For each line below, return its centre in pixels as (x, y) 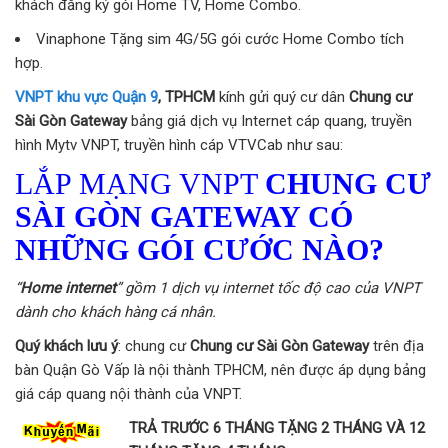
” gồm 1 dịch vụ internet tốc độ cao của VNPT (268, 287)
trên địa (398, 345)
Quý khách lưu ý (66, 345)
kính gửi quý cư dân (284, 96)
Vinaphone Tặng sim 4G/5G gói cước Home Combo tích (220, 38)
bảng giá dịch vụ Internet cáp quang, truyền (271, 120)
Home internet (68, 287)
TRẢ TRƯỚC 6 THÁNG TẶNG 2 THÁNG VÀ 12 (277, 427)
